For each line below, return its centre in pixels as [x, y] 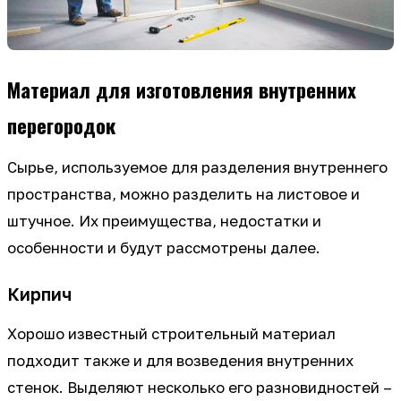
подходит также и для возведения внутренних [180, 361]
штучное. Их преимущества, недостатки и [164, 222]
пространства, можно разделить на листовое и [183, 195]
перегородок [61, 125]
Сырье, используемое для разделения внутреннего [197, 168]
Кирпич [39, 294]
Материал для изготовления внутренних [182, 90]
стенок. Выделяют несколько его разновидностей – [200, 388]
